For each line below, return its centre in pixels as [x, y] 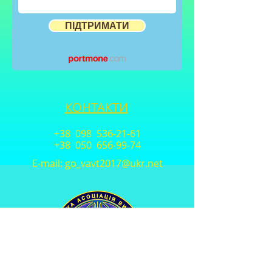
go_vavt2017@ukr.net [114, 163]
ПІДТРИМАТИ [97, 26]
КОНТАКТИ [96, 107]
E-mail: [48, 163]
